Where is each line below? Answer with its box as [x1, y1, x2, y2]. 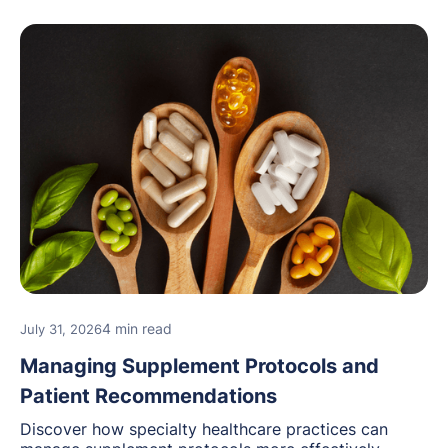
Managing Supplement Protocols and [20, 354, 379, 379]
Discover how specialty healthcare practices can [20, 419, 388, 440]
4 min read [102, 320, 172, 338]
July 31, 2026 [20, 321, 102, 338]
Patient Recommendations [20, 384, 277, 409]
